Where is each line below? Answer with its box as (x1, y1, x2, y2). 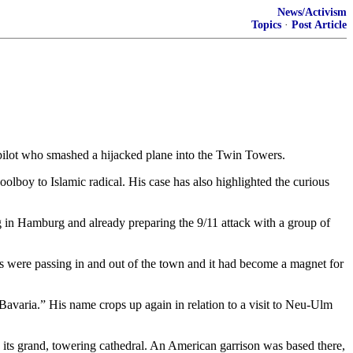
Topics (251, 19, 281, 31)
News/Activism (277, 6, 347, 18)
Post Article (292, 19, 347, 31)
